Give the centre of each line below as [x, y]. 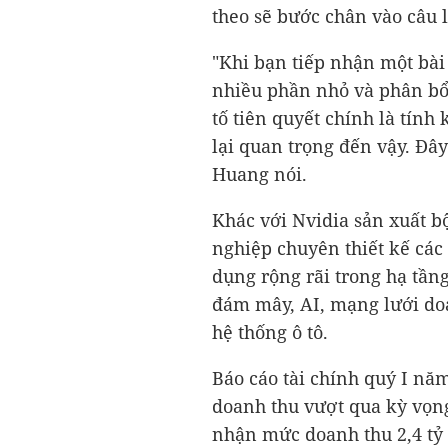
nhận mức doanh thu [304, 434]
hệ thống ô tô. [270, 332]
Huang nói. [259, 174]
